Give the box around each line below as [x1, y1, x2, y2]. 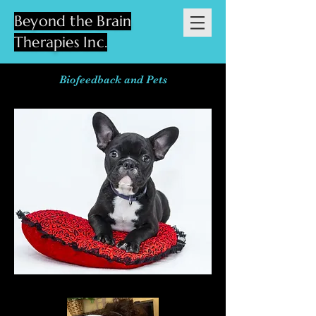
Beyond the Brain [14, 12, 132, 30]
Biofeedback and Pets [59, 73, 167, 86]
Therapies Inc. [14, 33, 107, 51]
